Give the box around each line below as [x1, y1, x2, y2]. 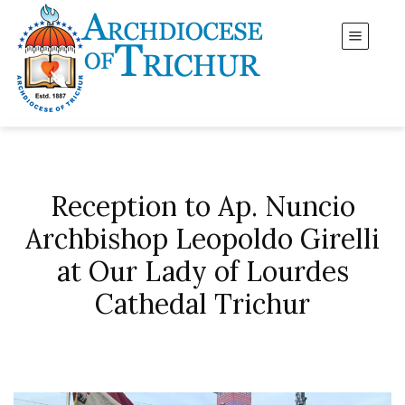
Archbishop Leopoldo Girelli [25, 221, 380, 256]
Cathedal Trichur [95, 287, 310, 321]
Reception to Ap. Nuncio [50, 189, 355, 223]
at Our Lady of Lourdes [56, 254, 349, 288]
